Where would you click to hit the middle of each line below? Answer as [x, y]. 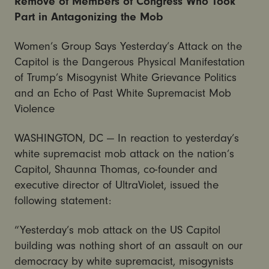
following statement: [62, 201]
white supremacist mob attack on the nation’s [124, 154]
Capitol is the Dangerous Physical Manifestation [129, 62]
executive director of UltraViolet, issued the [116, 185]
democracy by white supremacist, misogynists [124, 261]
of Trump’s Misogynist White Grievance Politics [125, 78]
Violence [34, 109]
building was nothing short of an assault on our [128, 245]
